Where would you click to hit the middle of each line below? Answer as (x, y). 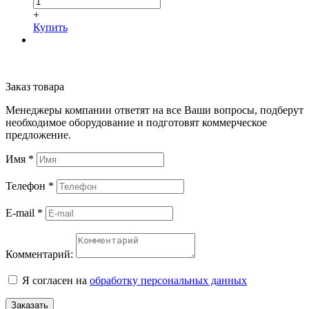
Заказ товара (35, 86)
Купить (50, 27)
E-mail (21, 212)
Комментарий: (39, 254)
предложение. (38, 134)
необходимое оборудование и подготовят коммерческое (136, 122)
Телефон (27, 186)
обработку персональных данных (168, 280)
